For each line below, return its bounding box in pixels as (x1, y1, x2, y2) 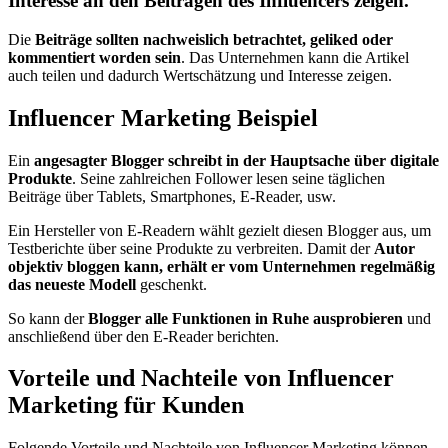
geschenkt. (136, 275, 207, 293)
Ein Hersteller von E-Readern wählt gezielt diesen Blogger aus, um (8, 221, 431, 239)
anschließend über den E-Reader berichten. (8, 327, 279, 345)
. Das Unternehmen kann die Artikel (181, 48, 409, 66)
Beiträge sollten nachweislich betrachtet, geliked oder (35, 30, 393, 48)
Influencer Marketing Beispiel (8, 104, 318, 131)
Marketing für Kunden (8, 392, 244, 419)
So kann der (8, 309, 88, 327)
